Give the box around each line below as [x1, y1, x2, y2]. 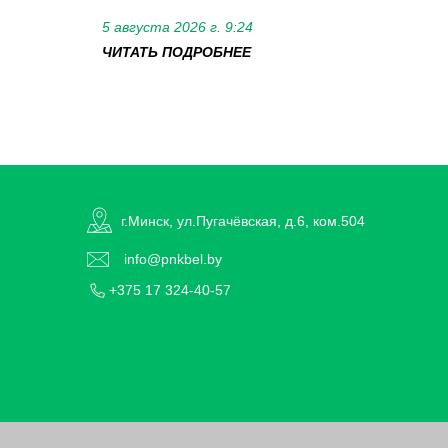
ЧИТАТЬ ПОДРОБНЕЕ [102, 43, 251, 60]
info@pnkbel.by [124, 251, 222, 267]
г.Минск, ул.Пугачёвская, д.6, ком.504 [121, 212, 365, 229]
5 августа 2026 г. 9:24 [102, 18, 253, 35]
